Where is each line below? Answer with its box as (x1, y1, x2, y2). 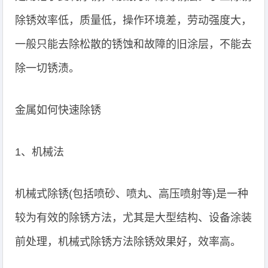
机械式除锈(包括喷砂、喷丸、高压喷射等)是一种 (15, 188, 249, 200)
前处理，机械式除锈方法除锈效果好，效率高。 (15, 236, 242, 248)
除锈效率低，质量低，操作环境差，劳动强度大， (15, 14, 252, 26)
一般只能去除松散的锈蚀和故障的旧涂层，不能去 (15, 38, 252, 50)
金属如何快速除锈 (15, 104, 102, 116)
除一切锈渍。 (15, 62, 80, 74)
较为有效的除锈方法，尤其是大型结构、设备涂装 (15, 212, 252, 224)
